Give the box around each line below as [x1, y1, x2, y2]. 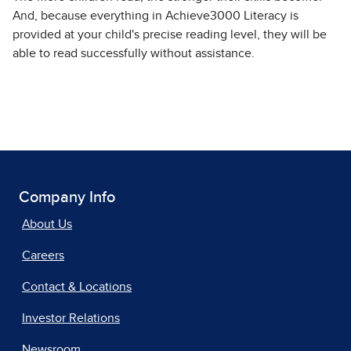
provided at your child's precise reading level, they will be [13, 28, 327, 41]
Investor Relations [22, 312, 120, 324]
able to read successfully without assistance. [13, 47, 258, 60]
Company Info [19, 190, 115, 205]
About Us [22, 218, 72, 230]
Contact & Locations [22, 280, 132, 293]
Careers [22, 249, 64, 262]
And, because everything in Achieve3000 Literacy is [13, 9, 299, 22]
